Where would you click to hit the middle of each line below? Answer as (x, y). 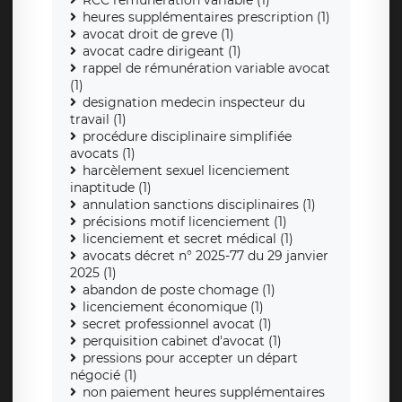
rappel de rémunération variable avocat (206, 69)
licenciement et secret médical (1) (188, 239)
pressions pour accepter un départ (190, 358)
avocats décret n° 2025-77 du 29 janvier (205, 256)
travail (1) (98, 120)
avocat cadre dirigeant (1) (162, 52)
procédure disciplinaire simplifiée (187, 137)
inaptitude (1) (111, 188)
